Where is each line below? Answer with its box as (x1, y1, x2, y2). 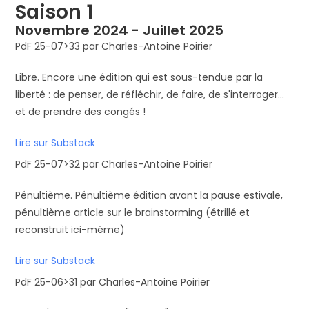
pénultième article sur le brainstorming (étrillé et (15, 206, 250, 219)
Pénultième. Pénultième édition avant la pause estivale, (15, 188, 283, 202)
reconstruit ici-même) (15, 223, 126, 237)
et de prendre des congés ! (15, 105, 146, 119)
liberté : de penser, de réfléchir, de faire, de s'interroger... (15, 88, 285, 101)
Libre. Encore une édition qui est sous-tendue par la (15, 70, 263, 84)
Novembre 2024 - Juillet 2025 (15, 21, 224, 40)
